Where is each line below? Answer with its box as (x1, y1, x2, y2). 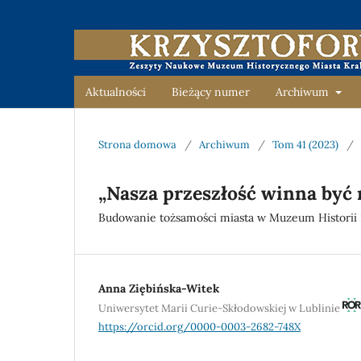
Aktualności (85, 84, 146, 99)
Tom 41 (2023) (272, 137, 338, 151)
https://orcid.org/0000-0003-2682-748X (98, 319, 301, 334)
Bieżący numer (172, 84, 250, 99)
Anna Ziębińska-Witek (98, 280, 219, 296)
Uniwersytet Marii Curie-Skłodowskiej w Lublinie (98, 301, 342, 315)
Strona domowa (98, 137, 176, 151)
